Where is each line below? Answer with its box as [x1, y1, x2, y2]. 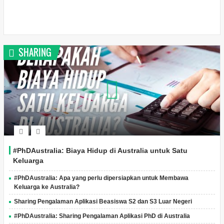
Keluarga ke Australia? [13, 183, 79, 190]
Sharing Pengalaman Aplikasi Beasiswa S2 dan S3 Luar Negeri [13, 198, 192, 205]
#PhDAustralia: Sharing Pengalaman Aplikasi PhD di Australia [13, 212, 190, 219]
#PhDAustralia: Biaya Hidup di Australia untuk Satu [12, 146, 187, 154]
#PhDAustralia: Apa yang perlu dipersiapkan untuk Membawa [13, 174, 188, 181]
